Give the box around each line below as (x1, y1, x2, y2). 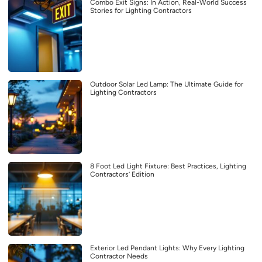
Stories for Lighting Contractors (90, 6, 192, 15)
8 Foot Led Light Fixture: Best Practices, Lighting (90, 161, 246, 170)
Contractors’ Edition (90, 170, 154, 178)
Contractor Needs (90, 251, 148, 260)
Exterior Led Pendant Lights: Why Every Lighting (90, 243, 244, 252)
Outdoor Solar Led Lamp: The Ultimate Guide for (90, 80, 243, 88)
